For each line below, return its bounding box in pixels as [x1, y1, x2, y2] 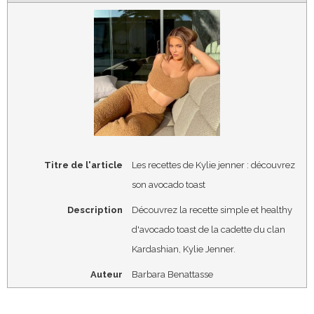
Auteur [90, 268, 123, 280]
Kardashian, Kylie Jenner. [131, 244, 238, 255]
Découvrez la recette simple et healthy [131, 205, 292, 216]
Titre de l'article [43, 160, 123, 171]
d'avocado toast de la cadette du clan [131, 224, 285, 235]
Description [67, 205, 123, 216]
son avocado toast [131, 179, 205, 191]
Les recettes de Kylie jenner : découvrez [131, 160, 295, 171]
